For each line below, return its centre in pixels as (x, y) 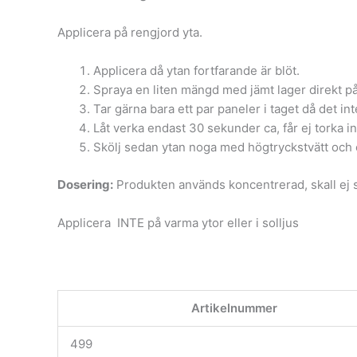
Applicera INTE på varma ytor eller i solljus (178, 222)
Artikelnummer (234, 308)
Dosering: (85, 184)
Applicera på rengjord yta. (130, 32)
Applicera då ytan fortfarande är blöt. (196, 71)
